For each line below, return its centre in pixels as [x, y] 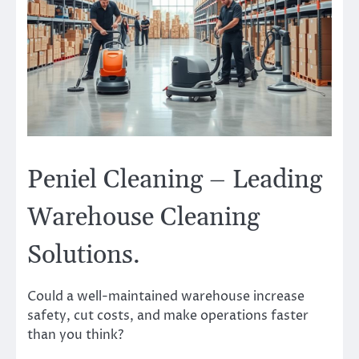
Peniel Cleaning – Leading [175, 179]
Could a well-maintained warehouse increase [166, 297]
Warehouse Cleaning [143, 217]
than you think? [75, 335]
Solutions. [84, 255]
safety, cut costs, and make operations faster [168, 316]
